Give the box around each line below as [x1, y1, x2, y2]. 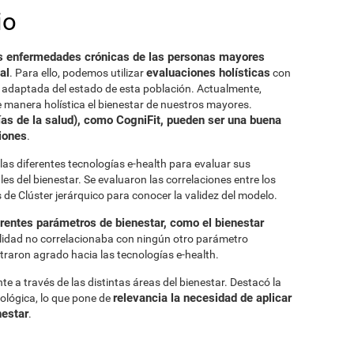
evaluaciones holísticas [146, 65, 270, 80]
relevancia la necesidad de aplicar [113, 290, 292, 305]
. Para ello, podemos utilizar [9, 66, 146, 79]
